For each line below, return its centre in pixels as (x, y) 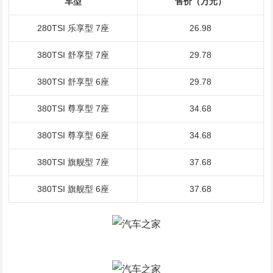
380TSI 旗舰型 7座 (73, 162)
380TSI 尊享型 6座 (73, 135)
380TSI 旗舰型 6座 (73, 189)
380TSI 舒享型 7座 (73, 55)
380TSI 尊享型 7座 (73, 108)
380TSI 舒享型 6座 (73, 82)
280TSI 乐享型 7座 (73, 28)
